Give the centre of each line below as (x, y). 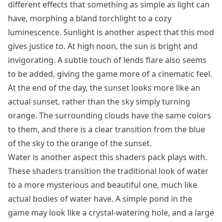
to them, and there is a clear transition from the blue (107, 129)
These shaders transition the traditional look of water (108, 171)
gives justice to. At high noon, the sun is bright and (103, 46)
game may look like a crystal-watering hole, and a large (111, 213)
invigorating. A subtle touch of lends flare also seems (107, 60)
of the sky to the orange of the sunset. (80, 143)
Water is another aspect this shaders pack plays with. (108, 157)
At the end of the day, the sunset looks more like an (104, 88)
